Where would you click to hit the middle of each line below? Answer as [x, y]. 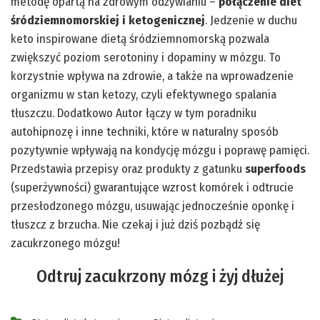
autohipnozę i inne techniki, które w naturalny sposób [145, 131]
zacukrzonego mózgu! [65, 243]
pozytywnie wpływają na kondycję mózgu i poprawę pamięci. [160, 150]
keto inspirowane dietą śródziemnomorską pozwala [140, 39]
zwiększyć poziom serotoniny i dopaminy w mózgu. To [146, 57]
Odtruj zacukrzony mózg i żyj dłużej [160, 276]
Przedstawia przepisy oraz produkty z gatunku [128, 169]
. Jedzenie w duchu [251, 20]
